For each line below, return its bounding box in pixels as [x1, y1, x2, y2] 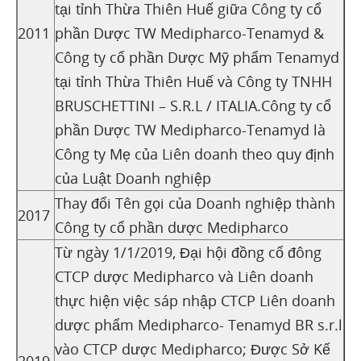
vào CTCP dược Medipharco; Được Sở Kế [55, 338, 330, 359]
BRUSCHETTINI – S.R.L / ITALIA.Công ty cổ [55, 95, 331, 115]
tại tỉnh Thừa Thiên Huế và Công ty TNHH [55, 71, 332, 91]
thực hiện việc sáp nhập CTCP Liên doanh [55, 290, 335, 310]
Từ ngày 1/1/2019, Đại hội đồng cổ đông [55, 242, 322, 262]
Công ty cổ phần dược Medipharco [55, 217, 288, 237]
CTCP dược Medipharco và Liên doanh [55, 266, 313, 286]
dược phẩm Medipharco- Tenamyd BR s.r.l [55, 314, 342, 334]
